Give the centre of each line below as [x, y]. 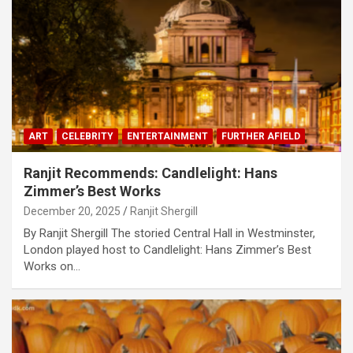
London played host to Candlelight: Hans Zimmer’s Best [167, 250]
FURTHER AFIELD [261, 137]
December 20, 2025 [72, 212]
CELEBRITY [87, 137]
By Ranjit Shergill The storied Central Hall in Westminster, [169, 234]
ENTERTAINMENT [167, 137]
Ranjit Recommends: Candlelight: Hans [150, 173]
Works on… [52, 267]
